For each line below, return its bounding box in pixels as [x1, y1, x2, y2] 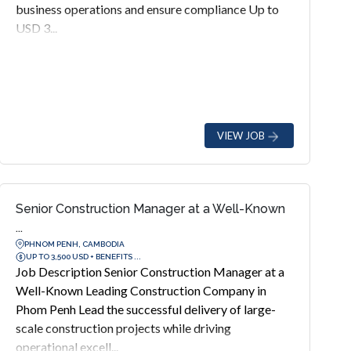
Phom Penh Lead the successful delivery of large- [15, 302, 276, 317]
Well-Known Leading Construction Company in [15, 283, 266, 298]
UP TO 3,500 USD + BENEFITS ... [25, 251, 141, 261]
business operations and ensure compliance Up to [15, 2, 279, 16]
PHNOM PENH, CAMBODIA [24, 239, 125, 248]
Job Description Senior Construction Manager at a [15, 264, 284, 279]
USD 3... [15, 20, 57, 35]
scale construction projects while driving [15, 320, 231, 335]
